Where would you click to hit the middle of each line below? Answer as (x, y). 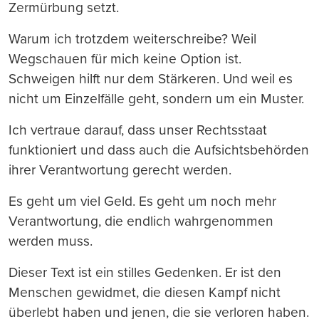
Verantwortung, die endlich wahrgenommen (141, 221)
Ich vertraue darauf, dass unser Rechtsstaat (138, 130)
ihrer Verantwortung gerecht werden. (120, 169)
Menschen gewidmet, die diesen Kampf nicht (145, 292)
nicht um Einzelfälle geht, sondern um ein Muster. (156, 98)
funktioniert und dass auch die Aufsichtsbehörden (159, 150)
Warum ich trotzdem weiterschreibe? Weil (132, 38)
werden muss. (51, 241)
